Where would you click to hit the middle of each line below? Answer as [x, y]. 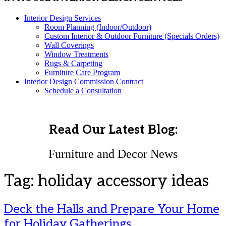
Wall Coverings [69, 45]
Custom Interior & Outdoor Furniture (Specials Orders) [132, 36]
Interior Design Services [63, 18]
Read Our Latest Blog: [113, 130]
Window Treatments [76, 54]
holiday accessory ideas [123, 181]
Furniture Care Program [82, 72]
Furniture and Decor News [113, 154]
